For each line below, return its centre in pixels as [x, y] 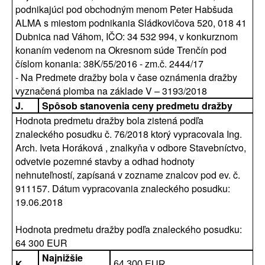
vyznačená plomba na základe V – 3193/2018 [111, 91]
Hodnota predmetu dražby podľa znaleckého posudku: [129, 229]
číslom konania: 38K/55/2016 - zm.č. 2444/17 [109, 64]
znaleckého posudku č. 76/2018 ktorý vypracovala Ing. [129, 134]
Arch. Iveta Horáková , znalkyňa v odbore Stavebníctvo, [131, 148]
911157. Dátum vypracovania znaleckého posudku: [123, 188]
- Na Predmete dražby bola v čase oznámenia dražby [126, 77]
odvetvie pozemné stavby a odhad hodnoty [105, 161]
